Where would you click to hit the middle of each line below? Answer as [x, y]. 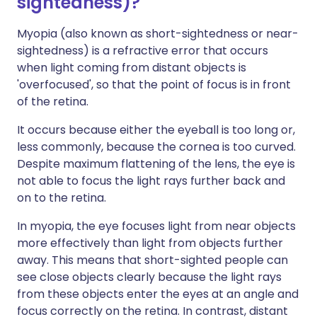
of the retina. [53, 102]
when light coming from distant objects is [132, 68]
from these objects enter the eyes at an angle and [158, 294]
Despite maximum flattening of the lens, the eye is [156, 164]
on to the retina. [62, 198]
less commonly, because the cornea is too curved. [156, 147]
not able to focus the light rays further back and [151, 181]
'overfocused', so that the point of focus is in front [154, 85]
